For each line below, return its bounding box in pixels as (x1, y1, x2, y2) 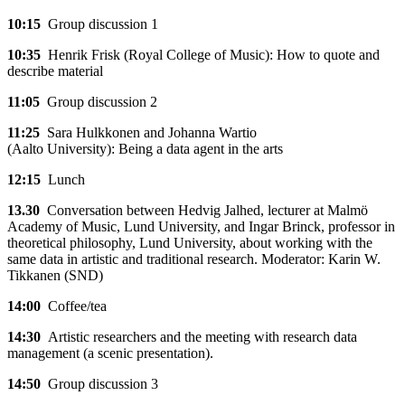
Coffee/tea (41, 298, 110, 315)
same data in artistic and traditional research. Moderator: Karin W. (7, 251, 381, 268)
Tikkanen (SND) (7, 268, 103, 284)
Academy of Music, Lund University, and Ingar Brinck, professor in (7, 219, 395, 235)
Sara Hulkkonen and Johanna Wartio (40, 125, 257, 141)
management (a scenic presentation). (7, 345, 213, 362)
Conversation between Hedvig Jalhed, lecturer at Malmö (40, 202, 368, 219)
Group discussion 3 (41, 376, 162, 392)
